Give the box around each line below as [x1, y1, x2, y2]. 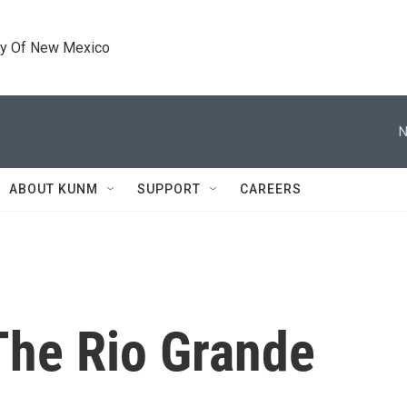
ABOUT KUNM [9, 182, 98, 196]
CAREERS [240, 182, 302, 196]
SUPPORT [137, 182, 201, 196]
